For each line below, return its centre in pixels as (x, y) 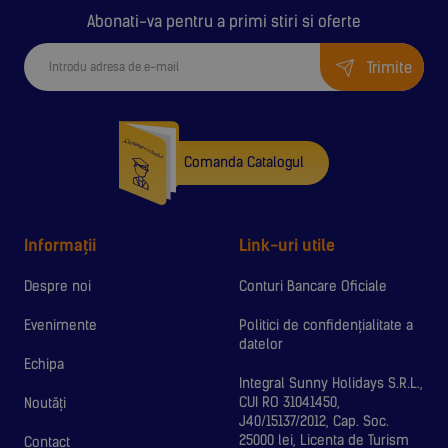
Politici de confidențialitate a (326, 326)
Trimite (389, 67)
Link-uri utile (287, 246)
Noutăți (45, 404)
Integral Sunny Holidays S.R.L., (331, 384)
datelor (261, 345)
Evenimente (60, 326)
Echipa (44, 365)
